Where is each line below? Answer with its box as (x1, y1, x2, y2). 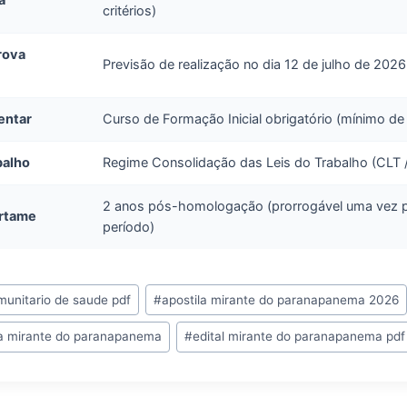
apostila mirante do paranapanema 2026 (162, 292, 400, 307)
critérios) (103, 2, 156, 19)
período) (103, 218, 154, 235)
